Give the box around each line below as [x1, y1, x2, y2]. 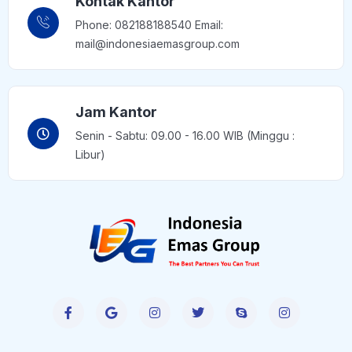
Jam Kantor [75, 104, 157, 120]
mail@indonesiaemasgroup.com [75, 37, 240, 50]
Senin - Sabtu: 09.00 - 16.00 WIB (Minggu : [75, 129, 295, 142]
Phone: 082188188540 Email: [75, 18, 223, 31]
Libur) [75, 148, 105, 161]
